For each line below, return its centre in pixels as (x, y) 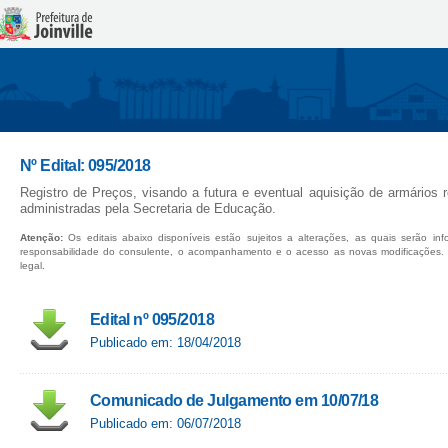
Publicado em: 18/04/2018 (165, 342)
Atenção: (41, 237)
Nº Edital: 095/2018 (85, 165)
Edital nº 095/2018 (152, 319)
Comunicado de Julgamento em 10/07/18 (234, 400)
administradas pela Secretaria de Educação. (148, 208)
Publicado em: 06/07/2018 (165, 423)
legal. (32, 265)
